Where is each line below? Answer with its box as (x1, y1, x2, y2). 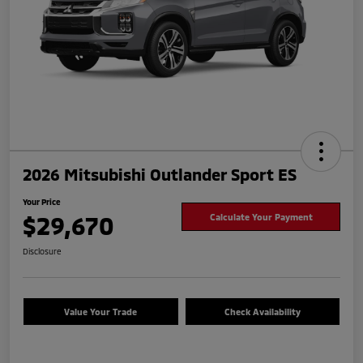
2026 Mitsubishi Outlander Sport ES (23, 164, 297, 184)
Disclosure (23, 246, 62, 256)
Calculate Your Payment (209, 211, 313, 223)
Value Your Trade (64, 305, 138, 317)
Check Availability (224, 305, 301, 317)
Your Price (23, 196, 61, 207)
